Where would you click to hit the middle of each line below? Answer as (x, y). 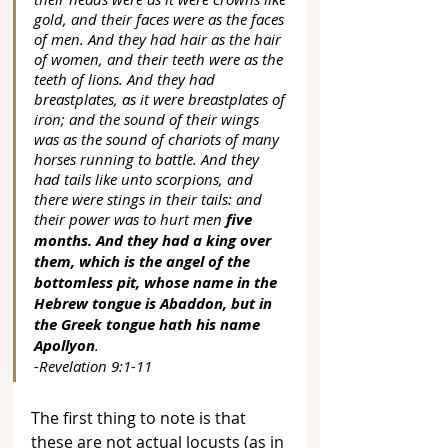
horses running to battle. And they (148, 159)
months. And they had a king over (154, 241)
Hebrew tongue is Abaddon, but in (155, 304)
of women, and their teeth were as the (160, 59)
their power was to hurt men (130, 219)
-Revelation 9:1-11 (93, 366)
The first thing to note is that (140, 418)
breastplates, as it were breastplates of (161, 99)
